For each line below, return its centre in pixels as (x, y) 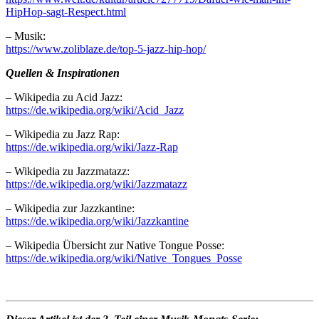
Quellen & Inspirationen (63, 73)
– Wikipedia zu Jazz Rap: (63, 134)
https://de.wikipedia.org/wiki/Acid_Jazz (95, 110)
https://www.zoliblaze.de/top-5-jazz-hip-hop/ (106, 48)
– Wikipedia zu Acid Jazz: (64, 97)
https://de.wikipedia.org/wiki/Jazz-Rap (92, 147)
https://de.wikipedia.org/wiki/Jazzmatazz (96, 184)
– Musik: (26, 36)
